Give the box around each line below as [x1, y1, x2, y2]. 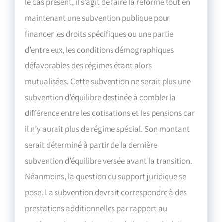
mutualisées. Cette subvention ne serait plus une [25, 75, 191, 87]
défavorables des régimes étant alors [25, 59, 152, 71]
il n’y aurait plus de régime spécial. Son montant [25, 123, 190, 134]
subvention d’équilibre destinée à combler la [25, 91, 176, 103]
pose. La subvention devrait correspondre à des [25, 186, 187, 198]
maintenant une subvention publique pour [25, 12, 170, 23]
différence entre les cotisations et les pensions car [25, 107, 195, 118]
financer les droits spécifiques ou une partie [25, 28, 174, 39]
